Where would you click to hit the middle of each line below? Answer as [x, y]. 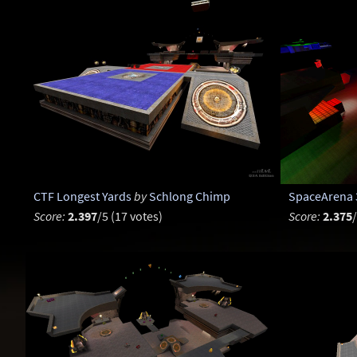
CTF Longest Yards [82, 196]
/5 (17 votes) [129, 216]
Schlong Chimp [189, 196]
